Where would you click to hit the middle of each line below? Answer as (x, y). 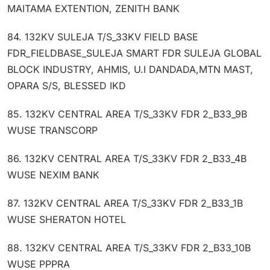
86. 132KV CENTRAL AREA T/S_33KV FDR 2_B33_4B (127, 158)
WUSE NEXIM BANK (53, 174)
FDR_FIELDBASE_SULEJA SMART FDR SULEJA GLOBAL (134, 53)
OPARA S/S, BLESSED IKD (67, 85)
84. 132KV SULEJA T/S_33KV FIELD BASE (103, 36)
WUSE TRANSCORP (52, 130)
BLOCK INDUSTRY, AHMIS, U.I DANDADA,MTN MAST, (130, 69)
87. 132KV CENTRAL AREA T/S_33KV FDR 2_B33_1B (125, 203)
